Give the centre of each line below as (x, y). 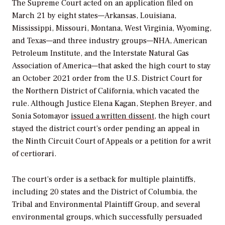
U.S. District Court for (164, 79)
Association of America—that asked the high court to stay (111, 66)
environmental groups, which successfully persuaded (107, 217)
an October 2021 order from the (69, 79)
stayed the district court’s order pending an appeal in (106, 129)
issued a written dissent (113, 116)
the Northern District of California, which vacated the (106, 91)
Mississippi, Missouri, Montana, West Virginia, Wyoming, (112, 28)
